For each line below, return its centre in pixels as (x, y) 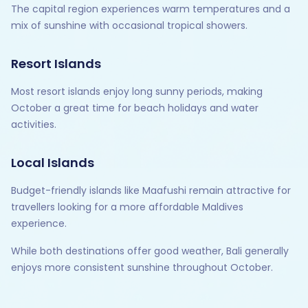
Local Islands (53, 163)
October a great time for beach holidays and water (135, 108)
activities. (34, 125)
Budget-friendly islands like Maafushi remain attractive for (151, 191)
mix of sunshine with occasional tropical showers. (129, 26)
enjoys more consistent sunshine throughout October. (142, 268)
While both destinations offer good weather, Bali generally (150, 251)
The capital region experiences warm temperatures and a (151, 9)
